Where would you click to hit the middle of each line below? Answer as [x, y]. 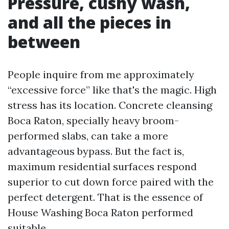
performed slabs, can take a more [88, 136]
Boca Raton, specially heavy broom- [93, 120]
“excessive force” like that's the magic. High [112, 90]
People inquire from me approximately [101, 74]
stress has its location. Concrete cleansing [110, 105]
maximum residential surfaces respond [102, 166]
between [44, 42]
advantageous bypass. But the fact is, [96, 151]
